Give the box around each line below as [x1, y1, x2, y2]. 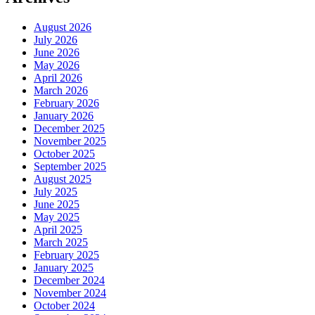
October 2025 [34, 147, 95, 160]
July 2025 [34, 185, 77, 198]
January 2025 [34, 261, 94, 274]
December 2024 [34, 274, 105, 286]
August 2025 [34, 172, 91, 185]
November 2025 [34, 134, 106, 147]
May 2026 [34, 58, 79, 71]
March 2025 [34, 236, 88, 248]
